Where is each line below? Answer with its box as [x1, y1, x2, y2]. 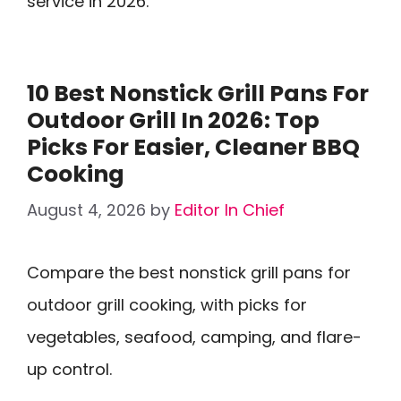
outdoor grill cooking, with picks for [27, 294, 307, 316]
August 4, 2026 [27, 199, 146, 221]
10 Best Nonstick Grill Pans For [27, 78, 369, 109]
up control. [27, 358, 112, 380]
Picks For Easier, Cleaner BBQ [27, 132, 360, 163]
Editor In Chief [175, 199, 285, 221]
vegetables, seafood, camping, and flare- [27, 326, 362, 348]
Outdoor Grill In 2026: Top [27, 105, 320, 136]
